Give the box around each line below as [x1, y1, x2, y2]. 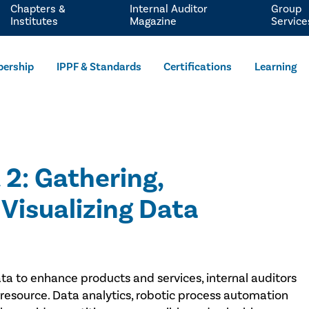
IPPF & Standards [56, 60, 141, 74]
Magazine [130, 14, 177, 28]
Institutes [10, 14, 58, 28]
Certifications [163, 60, 232, 74]
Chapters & [10, 1, 66, 16]
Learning [255, 60, 297, 74]
